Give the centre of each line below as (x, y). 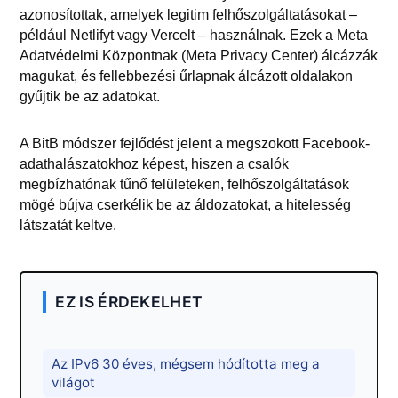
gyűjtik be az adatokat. (90, 96)
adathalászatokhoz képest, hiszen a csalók (155, 163)
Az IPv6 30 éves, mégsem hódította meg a (186, 363)
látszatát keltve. (68, 225)
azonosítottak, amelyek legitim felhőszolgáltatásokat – (189, 14)
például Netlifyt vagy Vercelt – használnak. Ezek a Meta (194, 35)
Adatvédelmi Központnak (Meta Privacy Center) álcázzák (199, 55)
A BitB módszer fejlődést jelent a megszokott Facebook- (195, 143)
